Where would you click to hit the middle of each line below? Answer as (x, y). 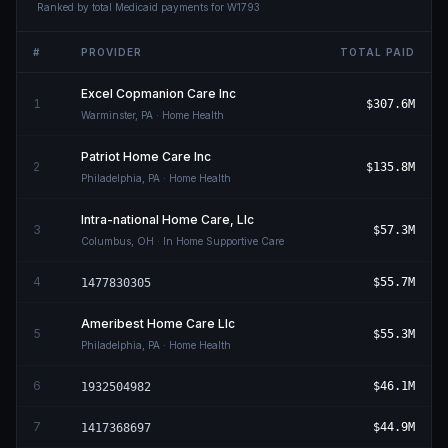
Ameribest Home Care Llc (158, 323)
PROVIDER (111, 52)
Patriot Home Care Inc (146, 156)
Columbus (106, 241)
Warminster (108, 115)
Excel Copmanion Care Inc (158, 93)
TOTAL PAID (377, 52)
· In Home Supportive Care (219, 241)
